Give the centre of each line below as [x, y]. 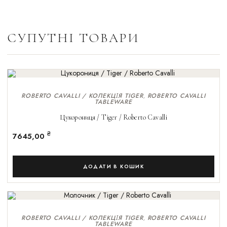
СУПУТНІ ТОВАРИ [73, 38]
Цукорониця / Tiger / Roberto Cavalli [113, 118]
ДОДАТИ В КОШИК [113, 167]
